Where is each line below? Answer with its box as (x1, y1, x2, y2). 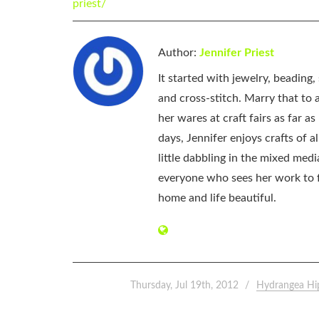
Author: (158, 47, 199, 59)
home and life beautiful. (158, 192, 276, 204)
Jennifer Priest (199, 47, 274, 59)
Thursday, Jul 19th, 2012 (130, 281, 239, 291)
